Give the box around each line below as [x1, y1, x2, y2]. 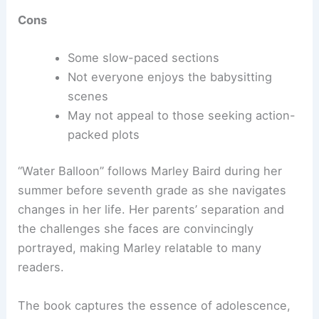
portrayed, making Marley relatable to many [18, 241, 262, 256]
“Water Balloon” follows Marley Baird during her [18, 164, 283, 179]
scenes [67, 88, 108, 103]
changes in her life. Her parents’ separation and [18, 202, 285, 217]
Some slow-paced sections [67, 50, 219, 65]
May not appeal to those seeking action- [67, 108, 296, 122]
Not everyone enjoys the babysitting [67, 69, 272, 84]
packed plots [67, 127, 140, 142]
